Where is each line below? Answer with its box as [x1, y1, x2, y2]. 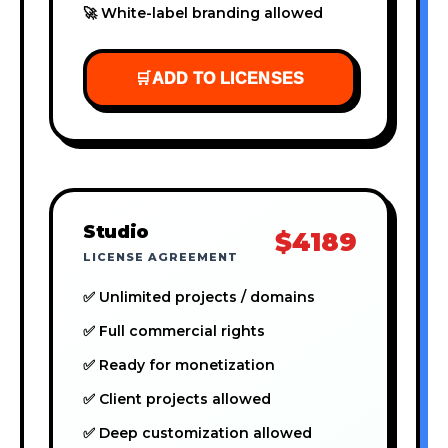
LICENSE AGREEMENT [83, 249, 238, 264]
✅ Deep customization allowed [83, 423, 312, 442]
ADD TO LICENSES [151, 69, 305, 87]
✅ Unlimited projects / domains [83, 287, 315, 306]
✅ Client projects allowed [83, 389, 271, 408]
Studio [83, 220, 149, 242]
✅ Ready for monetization [83, 355, 275, 374]
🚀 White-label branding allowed [83, 3, 323, 22]
